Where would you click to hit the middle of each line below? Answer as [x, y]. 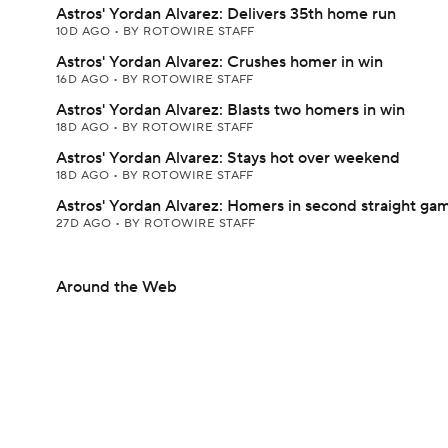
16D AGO [84, 79]
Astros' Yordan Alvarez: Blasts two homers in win [230, 110]
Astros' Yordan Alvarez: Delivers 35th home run [226, 14]
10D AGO [85, 31]
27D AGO [85, 223]
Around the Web [116, 287]
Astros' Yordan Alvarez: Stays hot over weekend [228, 158]
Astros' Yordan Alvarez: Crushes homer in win [219, 62]
